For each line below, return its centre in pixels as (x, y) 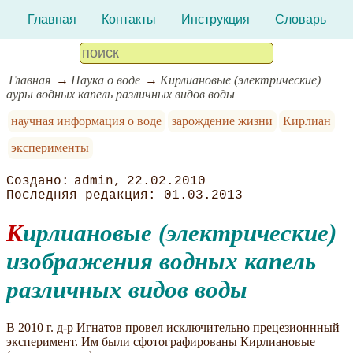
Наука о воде (105, 80)
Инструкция (215, 19)
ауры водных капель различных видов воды (121, 95)
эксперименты (50, 148)
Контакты (128, 19)
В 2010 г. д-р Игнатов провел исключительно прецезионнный (173, 327)
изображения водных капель (161, 262)
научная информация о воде (87, 121)
